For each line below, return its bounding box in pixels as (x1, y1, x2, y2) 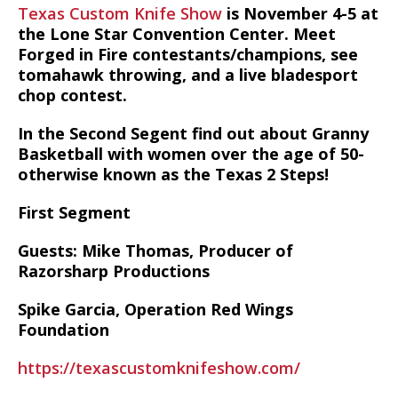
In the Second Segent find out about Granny (18, 123, 369, 144)
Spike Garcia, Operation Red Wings (18, 298, 293, 320)
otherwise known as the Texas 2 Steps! (18, 163, 329, 185)
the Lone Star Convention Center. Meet (18, 23, 336, 44)
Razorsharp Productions (18, 260, 210, 282)
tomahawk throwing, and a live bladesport (18, 64, 358, 85)
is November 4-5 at (222, 3, 378, 24)
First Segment (18, 202, 131, 223)
